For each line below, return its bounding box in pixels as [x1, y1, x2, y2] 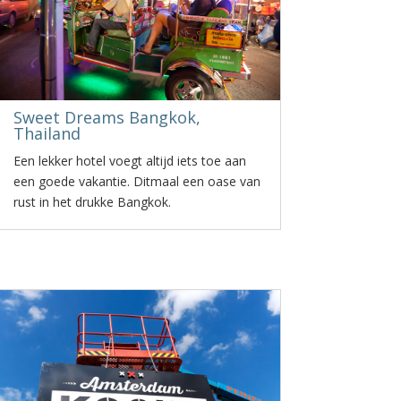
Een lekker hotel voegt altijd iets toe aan [13, 152, 247, 169]
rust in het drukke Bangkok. [13, 193, 172, 210]
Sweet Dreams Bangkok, [13, 107, 201, 128]
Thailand [13, 123, 81, 144]
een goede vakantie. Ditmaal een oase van [13, 173, 261, 190]
